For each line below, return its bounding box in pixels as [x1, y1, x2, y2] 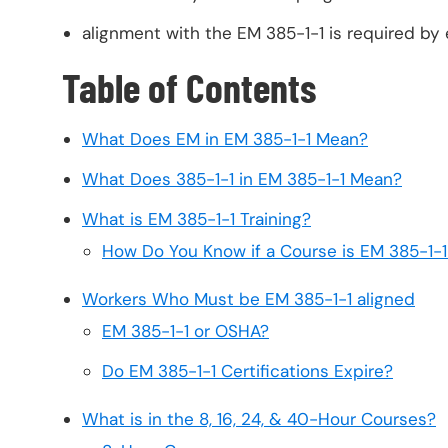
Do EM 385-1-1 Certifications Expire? [102, 360, 393, 383]
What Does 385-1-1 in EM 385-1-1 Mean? [82, 168, 402, 191]
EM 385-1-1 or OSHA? [102, 320, 269, 343]
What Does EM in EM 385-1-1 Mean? [82, 128, 368, 151]
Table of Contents [62, 62, 316, 111]
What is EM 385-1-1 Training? [82, 208, 311, 231]
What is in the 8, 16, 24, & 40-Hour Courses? [82, 408, 436, 431]
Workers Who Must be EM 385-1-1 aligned [82, 288, 415, 311]
